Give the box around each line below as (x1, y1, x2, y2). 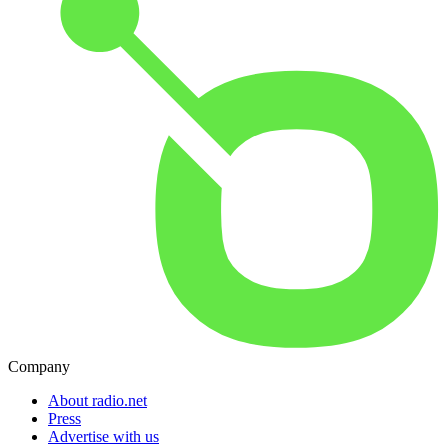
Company (8, 357, 70, 375)
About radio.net (48, 391, 147, 409)
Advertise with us (48, 427, 159, 445)
